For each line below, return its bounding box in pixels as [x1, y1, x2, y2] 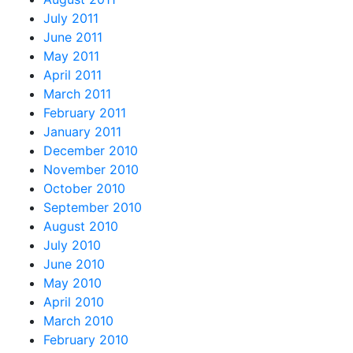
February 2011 [43, 104, 126, 121]
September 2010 [43, 199, 142, 215]
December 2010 [43, 142, 138, 158]
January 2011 [43, 123, 121, 139]
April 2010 [43, 293, 104, 310]
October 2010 [43, 180, 125, 196]
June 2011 [43, 28, 102, 45]
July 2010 [43, 236, 101, 253]
